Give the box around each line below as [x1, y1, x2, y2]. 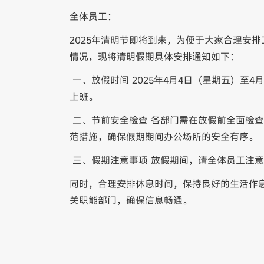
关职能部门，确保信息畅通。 [69, 194, 195, 207]
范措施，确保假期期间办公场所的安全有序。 [69, 130, 258, 143]
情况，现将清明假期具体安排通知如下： [69, 50, 242, 63]
